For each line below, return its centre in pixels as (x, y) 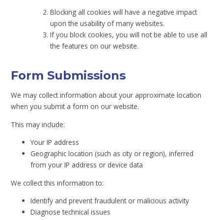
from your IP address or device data (87, 165)
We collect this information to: (57, 183)
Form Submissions (69, 76)
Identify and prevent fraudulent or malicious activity (110, 201)
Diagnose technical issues (71, 212)
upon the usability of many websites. (108, 23)
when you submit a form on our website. (75, 107)
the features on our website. (95, 46)
